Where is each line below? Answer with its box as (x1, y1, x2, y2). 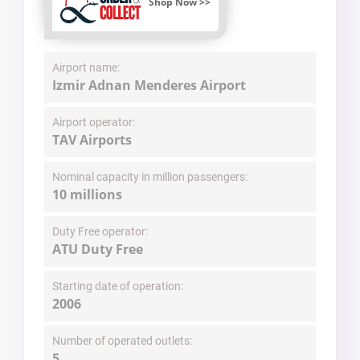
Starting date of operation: (52, 280, 183, 293)
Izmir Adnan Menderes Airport (52, 76, 246, 95)
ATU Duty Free (52, 240, 143, 259)
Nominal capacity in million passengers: (52, 170, 247, 184)
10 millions (52, 186, 122, 204)
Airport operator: (52, 116, 135, 129)
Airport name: (52, 61, 120, 75)
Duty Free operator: (52, 225, 148, 239)
